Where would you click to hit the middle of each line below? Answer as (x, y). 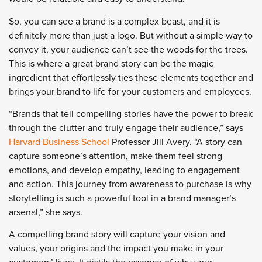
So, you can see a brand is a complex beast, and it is (114, 21)
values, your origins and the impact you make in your (116, 249)
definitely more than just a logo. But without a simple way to (131, 35)
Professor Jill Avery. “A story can (176, 142)
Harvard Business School (59, 142)
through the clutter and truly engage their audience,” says (126, 128)
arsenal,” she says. (46, 213)
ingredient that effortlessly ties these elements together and (131, 77)
